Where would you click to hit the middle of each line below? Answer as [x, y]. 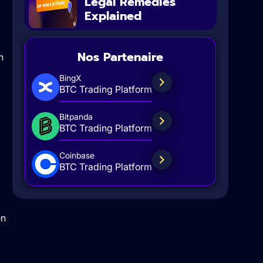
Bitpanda [76, 117]
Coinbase [77, 156]
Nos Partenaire [120, 57]
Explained [113, 16]
